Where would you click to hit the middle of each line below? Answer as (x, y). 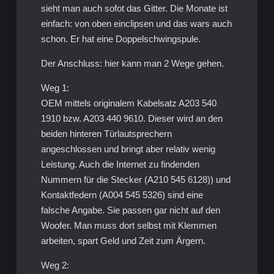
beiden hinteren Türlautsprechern (106, 134)
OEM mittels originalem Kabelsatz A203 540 (128, 103)
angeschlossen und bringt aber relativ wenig (128, 149)
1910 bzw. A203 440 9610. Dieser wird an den (131, 119)
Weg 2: (55, 265)
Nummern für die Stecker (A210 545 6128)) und (135, 180)
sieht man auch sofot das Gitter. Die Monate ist (134, 9)
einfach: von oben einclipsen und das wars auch (136, 24)
